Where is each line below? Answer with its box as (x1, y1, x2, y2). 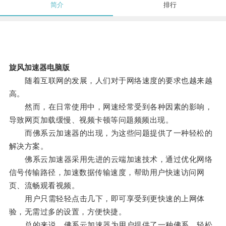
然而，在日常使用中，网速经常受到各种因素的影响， (9, 102, 213, 111)
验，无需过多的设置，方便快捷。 (9, 207, 127, 216)
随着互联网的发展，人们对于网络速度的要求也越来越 (9, 76, 213, 85)
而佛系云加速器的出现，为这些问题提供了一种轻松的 (9, 129, 213, 138)
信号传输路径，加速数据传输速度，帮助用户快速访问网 (9, 168, 205, 177)
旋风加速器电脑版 (9, 63, 70, 72)
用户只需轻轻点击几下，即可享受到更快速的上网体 (9, 194, 205, 203)
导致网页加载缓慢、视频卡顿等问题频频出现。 (9, 116, 174, 125)
